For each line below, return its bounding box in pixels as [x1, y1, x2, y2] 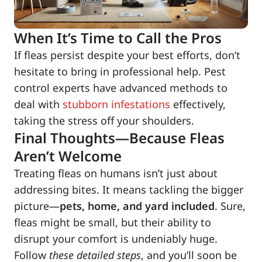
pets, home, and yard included [60, 199, 215, 213]
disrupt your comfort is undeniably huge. [14, 232, 218, 246]
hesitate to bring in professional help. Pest [14, 64, 226, 79]
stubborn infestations [63, 97, 170, 112]
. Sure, [215, 199, 246, 213]
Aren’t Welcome [14, 146, 122, 166]
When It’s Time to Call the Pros [14, 28, 222, 48]
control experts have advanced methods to [14, 81, 227, 95]
